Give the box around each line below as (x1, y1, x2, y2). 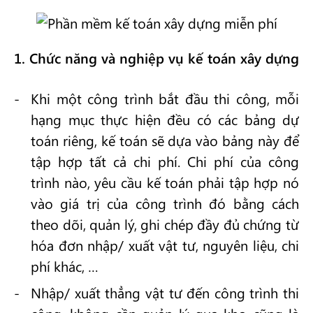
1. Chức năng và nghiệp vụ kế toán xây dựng (14, 48, 299, 67)
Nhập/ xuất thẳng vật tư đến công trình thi (31, 283, 299, 302)
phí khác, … (31, 256, 99, 275)
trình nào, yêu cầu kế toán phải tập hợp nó (31, 173, 299, 191)
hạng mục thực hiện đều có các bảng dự (31, 110, 299, 129)
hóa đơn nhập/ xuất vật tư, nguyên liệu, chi (31, 235, 299, 254)
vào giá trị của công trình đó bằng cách (31, 194, 299, 212)
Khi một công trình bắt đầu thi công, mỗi (31, 89, 299, 108)
